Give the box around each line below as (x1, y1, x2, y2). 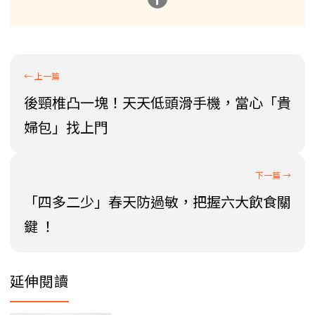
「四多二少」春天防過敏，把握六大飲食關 (24, 191, 291, 212)
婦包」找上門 (24, 116, 108, 137)
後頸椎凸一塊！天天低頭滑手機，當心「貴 (24, 91, 291, 112)
